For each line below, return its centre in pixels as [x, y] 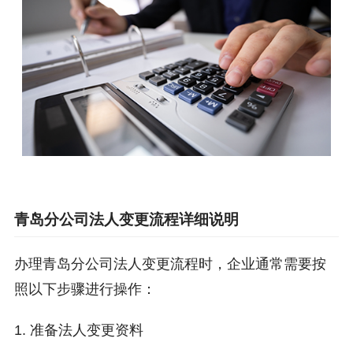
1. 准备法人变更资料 [78, 331]
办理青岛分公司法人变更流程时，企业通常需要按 [170, 264]
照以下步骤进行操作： [85, 290]
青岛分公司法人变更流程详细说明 [126, 220]
